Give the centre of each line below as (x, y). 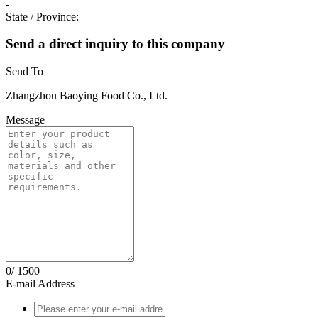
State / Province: (42, 16)
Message (25, 120)
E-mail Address (40, 284)
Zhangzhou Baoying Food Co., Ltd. (87, 96)
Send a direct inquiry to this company (115, 44)
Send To (24, 72)
